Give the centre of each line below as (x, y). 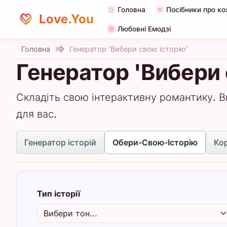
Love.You (65, 19)
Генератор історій (60, 142)
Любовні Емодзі (144, 29)
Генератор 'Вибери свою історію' (129, 49)
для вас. (36, 114)
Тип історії (59, 194)
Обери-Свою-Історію (155, 142)
